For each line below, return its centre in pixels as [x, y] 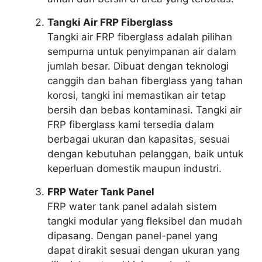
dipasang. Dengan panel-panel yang [132, 235]
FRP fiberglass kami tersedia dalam [131, 124]
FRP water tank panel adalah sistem [132, 206]
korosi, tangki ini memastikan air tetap [137, 95]
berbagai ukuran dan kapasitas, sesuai [139, 139]
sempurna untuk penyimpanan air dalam [142, 51]
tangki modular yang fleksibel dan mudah [145, 221]
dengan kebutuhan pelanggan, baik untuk [145, 154]
